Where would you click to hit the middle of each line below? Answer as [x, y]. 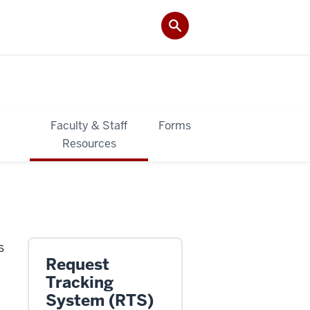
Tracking [80, 282]
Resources [89, 143]
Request [77, 264]
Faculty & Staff [89, 125]
